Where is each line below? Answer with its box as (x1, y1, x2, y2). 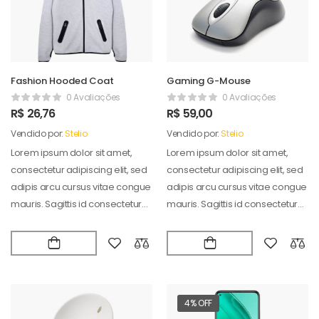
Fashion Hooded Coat (11, 74, 114, 88)
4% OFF (184, 296, 212, 309)
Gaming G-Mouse (167, 74, 251, 88)
